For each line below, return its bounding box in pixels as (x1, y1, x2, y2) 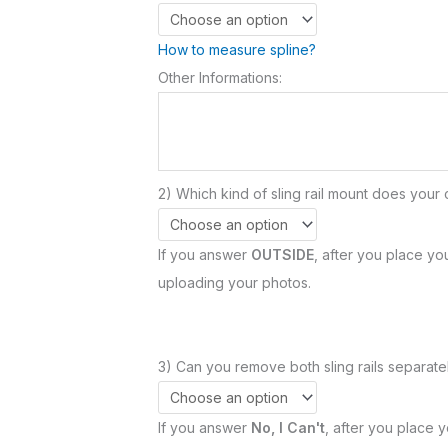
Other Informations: (158, 68, 282, 86)
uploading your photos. (158, 273, 311, 291)
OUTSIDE (251, 245, 314, 263)
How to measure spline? (158, 40, 316, 58)
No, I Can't (251, 418, 325, 436)
